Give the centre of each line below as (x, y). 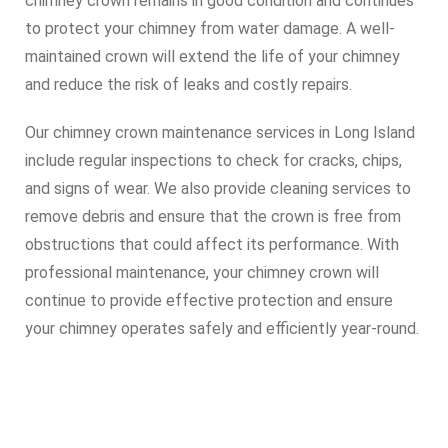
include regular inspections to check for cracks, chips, (213, 160)
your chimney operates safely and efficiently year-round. (222, 328)
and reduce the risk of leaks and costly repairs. (188, 84)
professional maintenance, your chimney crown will (202, 272)
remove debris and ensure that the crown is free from (213, 216)
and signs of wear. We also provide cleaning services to (218, 188)
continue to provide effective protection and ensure (209, 300)
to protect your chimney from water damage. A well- (210, 28)
